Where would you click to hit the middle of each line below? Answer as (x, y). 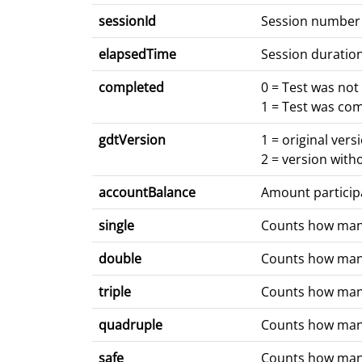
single (116, 226)
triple (115, 292)
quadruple (130, 325)
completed (131, 88)
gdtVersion (132, 140)
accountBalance (147, 193)
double (120, 259)
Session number (311, 21)
